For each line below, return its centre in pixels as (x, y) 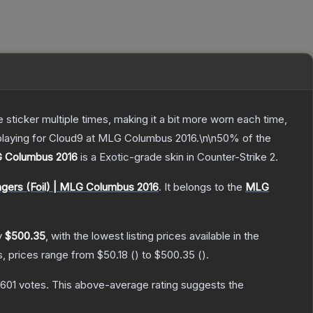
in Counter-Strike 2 (230, 157)
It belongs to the (205, 187)
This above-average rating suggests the (146, 285)
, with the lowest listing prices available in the (152, 236)
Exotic (114, 157)
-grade (146, 157)
